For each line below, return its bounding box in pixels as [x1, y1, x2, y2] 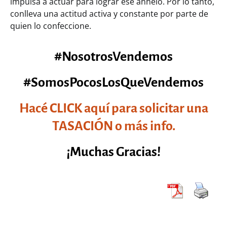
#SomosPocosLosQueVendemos [23, 75, 204, 90]
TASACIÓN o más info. [52, 119, 175, 133]
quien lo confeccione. [10, 20, 91, 31]
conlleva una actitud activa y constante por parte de [10, 8, 208, 19]
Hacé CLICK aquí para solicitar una [19, 101, 208, 116]
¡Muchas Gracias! [66, 144, 161, 159]
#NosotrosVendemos [54, 49, 173, 64]
